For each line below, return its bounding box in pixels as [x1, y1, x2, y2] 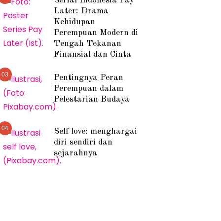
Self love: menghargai [54, 127, 138, 136]
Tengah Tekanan [54, 39, 122, 48]
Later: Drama [54, 6, 109, 15]
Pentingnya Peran [54, 73, 124, 82]
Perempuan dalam [54, 84, 124, 93]
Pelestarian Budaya [54, 95, 130, 104]
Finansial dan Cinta [54, 50, 132, 59]
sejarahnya [54, 148, 98, 157]
